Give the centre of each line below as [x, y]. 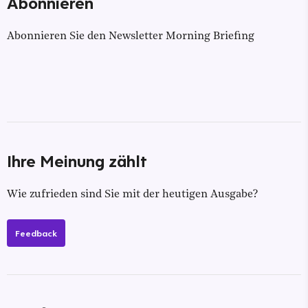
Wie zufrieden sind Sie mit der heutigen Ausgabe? [132, 195]
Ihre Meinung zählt [77, 161]
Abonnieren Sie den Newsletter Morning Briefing [131, 37]
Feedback [36, 233]
